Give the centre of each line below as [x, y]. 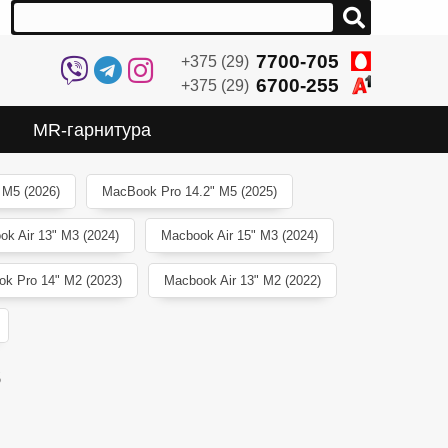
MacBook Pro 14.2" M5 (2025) [189, 191]
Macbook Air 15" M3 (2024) [239, 236]
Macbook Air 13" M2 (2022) [242, 281]
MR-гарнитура [92, 129]
